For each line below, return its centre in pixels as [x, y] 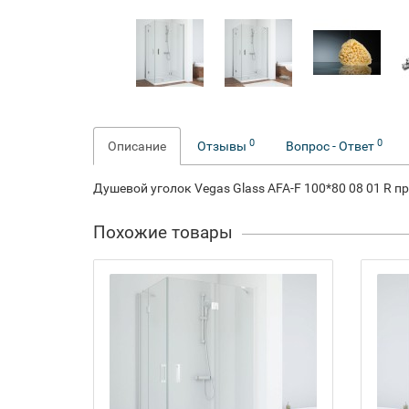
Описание [137, 146]
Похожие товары [163, 232]
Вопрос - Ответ [331, 146]
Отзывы [223, 146]
